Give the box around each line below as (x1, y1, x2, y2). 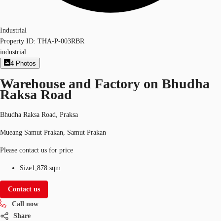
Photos (16, 60, 37, 68)
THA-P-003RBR (37, 37, 84, 45)
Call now (12, 200, 38, 208)
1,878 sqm (32, 164, 61, 172)
